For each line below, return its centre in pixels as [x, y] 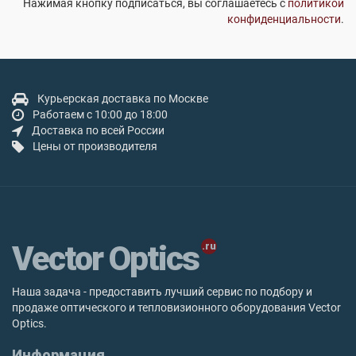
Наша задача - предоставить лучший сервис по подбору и [162, 292]
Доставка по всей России [98, 130]
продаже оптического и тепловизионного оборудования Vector [176, 308]
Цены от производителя [95, 146]
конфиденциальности [284, 19]
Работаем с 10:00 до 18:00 [100, 114]
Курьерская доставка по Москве [123, 99]
